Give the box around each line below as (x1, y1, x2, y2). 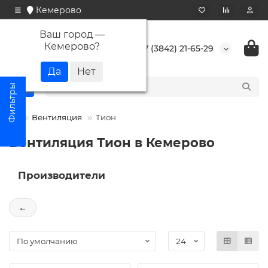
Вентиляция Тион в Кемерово (9, 135, 215, 150)
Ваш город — (39, 28, 105, 40)
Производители (18, 169, 105, 181)
